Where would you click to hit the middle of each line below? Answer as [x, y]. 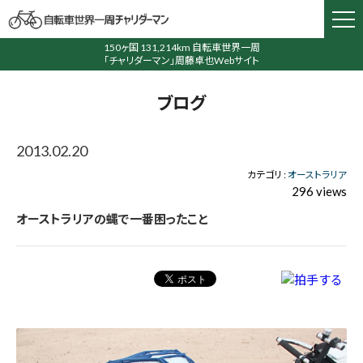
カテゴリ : [267, 175]
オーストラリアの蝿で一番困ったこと [112, 219]
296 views [319, 191]
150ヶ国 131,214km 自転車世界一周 [181, 47]
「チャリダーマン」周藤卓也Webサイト [181, 60]
